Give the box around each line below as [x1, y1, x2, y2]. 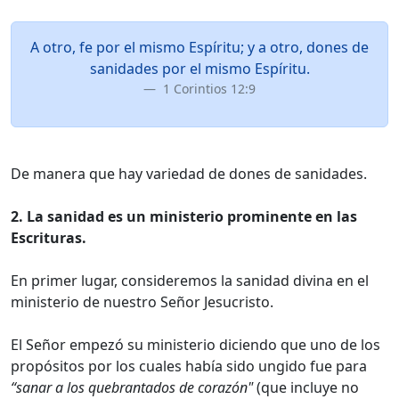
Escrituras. [11, 228, 86, 248]
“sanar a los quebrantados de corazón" [11, 378, 253, 397]
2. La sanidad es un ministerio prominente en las [11, 207, 357, 226]
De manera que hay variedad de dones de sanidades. [11, 164, 367, 183]
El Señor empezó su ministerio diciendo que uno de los [11, 335, 380, 354]
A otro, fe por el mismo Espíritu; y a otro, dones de [30, 37, 369, 57]
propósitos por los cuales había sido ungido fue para [11, 356, 367, 376]
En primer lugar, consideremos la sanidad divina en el [11, 271, 369, 290]
